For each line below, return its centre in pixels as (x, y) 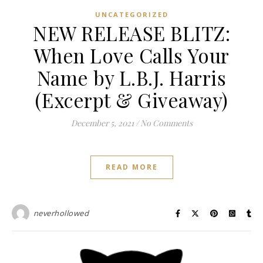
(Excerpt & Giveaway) (131, 100)
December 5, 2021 (102, 123)
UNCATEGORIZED (131, 15)
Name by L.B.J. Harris (131, 78)
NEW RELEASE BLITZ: (131, 33)
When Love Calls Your (131, 55)
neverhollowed (61, 213)
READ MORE (131, 167)
